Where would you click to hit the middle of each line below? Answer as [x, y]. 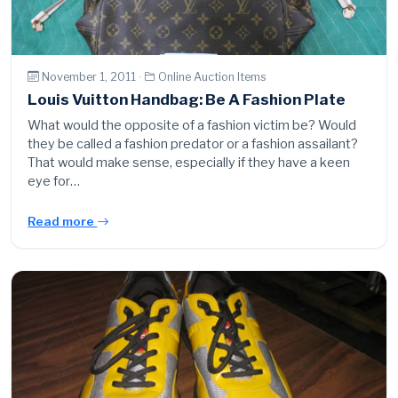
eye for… [54, 182]
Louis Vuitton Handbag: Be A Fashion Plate [187, 100]
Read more [63, 222]
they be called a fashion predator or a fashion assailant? [193, 144]
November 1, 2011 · [93, 76]
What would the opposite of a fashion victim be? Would [192, 126]
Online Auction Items [213, 76]
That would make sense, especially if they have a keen [189, 163]
